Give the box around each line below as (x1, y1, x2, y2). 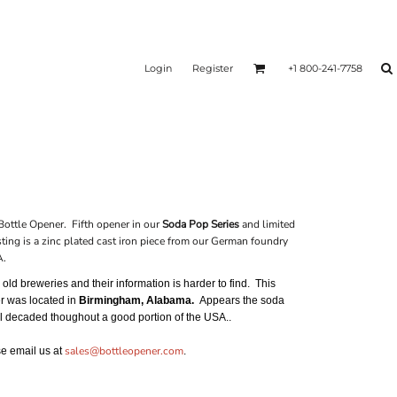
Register (192, 61, 233, 74)
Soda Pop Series (162, 217, 239, 232)
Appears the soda (199, 294, 284, 307)
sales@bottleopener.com (65, 344, 183, 359)
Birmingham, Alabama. (79, 294, 199, 307)
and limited (239, 217, 295, 232)
